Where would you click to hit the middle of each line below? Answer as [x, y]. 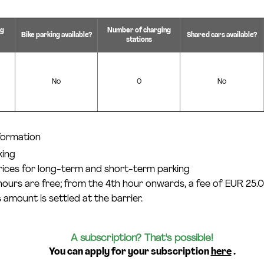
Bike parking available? [56, 35]
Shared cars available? [222, 35]
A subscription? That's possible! [142, 238]
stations [139, 40]
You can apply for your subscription [130, 252]
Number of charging [139, 31]
